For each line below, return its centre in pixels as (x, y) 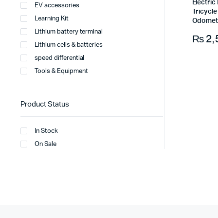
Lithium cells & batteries (69, 45)
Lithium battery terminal (69, 32)
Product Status (45, 104)
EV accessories (57, 6)
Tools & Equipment (61, 71)
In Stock (46, 131)
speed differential (60, 58)
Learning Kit (52, 19)
